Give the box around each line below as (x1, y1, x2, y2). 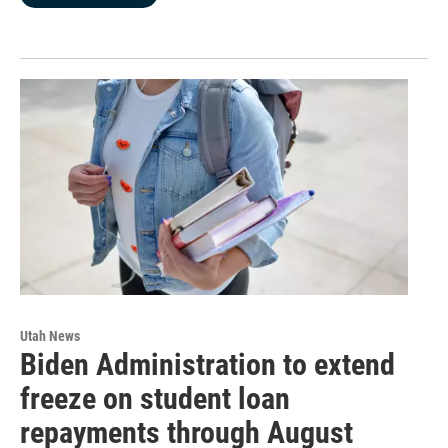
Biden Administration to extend (20, 347, 395, 383)
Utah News (20, 328, 80, 345)
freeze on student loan (20, 381, 290, 417)
